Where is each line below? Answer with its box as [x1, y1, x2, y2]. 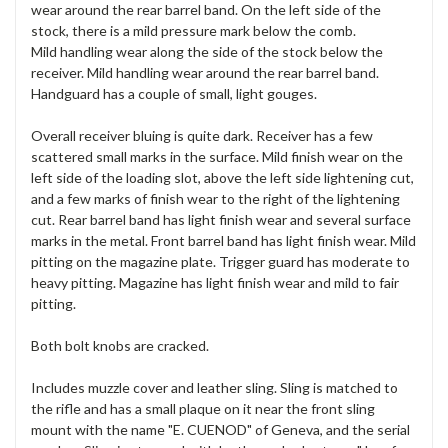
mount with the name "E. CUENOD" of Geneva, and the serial [31, 421, 410, 439]
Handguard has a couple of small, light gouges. [31, 85, 317, 103]
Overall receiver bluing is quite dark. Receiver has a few [31, 127, 373, 145]
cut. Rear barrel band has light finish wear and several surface [31, 211, 411, 229]
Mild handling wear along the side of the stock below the [31, 43, 383, 61]
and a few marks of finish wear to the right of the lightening [31, 190, 400, 208]
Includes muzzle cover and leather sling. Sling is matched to [31, 379, 398, 397]
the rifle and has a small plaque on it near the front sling [31, 400, 375, 418]
